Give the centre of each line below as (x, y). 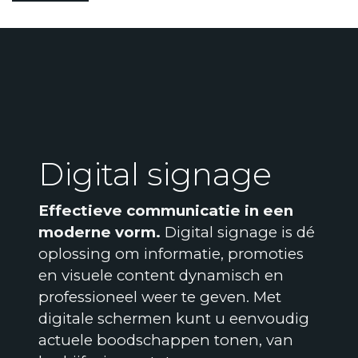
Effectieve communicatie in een (166, 211)
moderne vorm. (99, 233)
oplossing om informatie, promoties (171, 254)
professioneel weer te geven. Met (160, 297)
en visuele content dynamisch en (161, 276)
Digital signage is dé (238, 233)
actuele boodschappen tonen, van (166, 340)
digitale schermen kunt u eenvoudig (174, 319)
